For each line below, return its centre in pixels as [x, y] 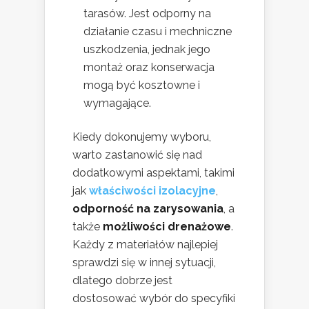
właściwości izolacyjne [152, 190]
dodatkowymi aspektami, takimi [153, 172]
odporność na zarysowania [148, 208]
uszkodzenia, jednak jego [147, 49]
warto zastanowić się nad [137, 154]
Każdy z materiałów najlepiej [145, 244]
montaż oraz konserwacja [149, 67]
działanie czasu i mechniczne [158, 31]
